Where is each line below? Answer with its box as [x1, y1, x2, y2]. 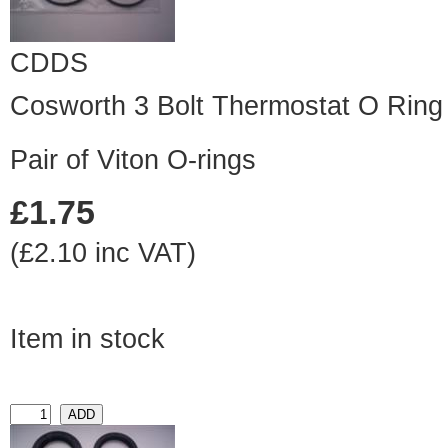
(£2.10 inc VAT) [10, 238, 196, 269]
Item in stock [10, 324, 165, 355]
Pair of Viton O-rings [10, 145, 256, 176]
